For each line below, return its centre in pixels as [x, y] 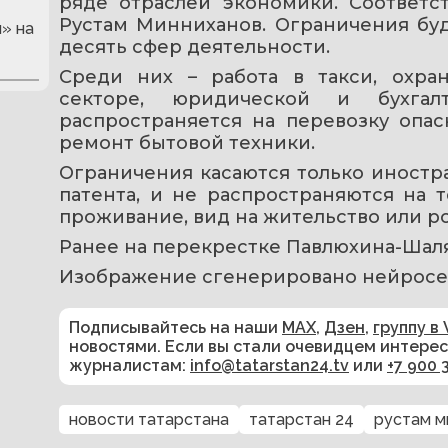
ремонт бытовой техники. [187, 142]
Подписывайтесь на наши [175, 327]
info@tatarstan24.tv [269, 365]
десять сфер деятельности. [194, 46]
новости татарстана [149, 419]
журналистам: [129, 365]
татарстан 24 [301, 419]
